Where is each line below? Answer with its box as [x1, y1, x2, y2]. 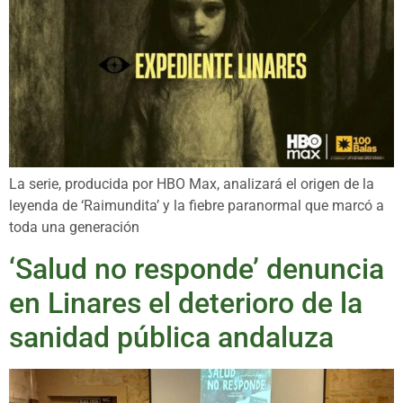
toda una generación [9, 219, 139, 237]
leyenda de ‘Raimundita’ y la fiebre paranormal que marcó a [9, 197, 384, 215]
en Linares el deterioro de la [9, 285, 363, 320]
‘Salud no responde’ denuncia [9, 251, 384, 286]
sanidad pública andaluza [9, 319, 334, 354]
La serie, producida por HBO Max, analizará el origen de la [9, 175, 374, 193]
